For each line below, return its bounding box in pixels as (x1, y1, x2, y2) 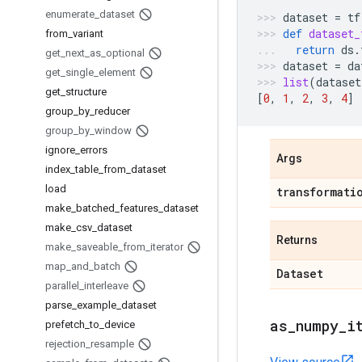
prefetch (45, 318, 85, 330)
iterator (150, 241, 183, 253)
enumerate (45, 8, 95, 20)
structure (65, 86, 107, 98)
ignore (45, 144, 75, 156)
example (77, 299, 116, 311)
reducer (95, 105, 130, 117)
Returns (276, 234, 318, 246)
